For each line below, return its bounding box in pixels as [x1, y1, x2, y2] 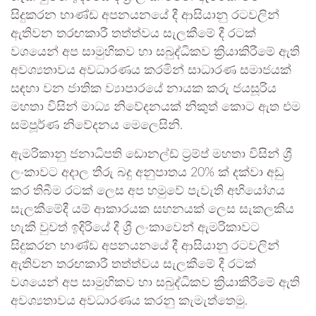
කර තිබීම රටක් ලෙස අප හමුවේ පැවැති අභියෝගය [11, 185, 285, 198]
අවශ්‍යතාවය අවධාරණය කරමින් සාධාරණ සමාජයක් [11, 64, 291, 78]
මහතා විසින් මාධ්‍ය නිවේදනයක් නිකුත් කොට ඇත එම [11, 101, 300, 114]
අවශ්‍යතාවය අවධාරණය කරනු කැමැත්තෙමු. [11, 295, 248, 308]
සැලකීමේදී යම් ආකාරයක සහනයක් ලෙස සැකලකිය [11, 203, 294, 217]
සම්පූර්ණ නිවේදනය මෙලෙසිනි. [11, 119, 183, 133]
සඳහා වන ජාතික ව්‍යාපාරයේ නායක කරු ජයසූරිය [11, 83, 276, 96]
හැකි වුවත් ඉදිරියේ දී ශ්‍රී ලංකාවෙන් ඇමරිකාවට [11, 221, 260, 235]
